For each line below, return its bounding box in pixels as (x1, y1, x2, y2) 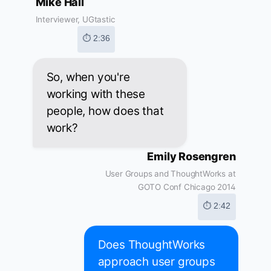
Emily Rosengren (147, 150, 236, 163)
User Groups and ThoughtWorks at (105, 169, 236, 179)
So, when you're (46, 70, 130, 85)
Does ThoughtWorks (97, 238, 206, 252)
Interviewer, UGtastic (35, 15, 116, 25)
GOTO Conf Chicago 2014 (137, 182, 236, 192)
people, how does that (46, 104, 164, 119)
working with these (46, 87, 145, 102)
